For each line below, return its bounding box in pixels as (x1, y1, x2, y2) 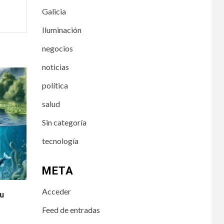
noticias (41, 61, 69, 71)
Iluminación (41, 24, 81, 34)
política (41, 80, 68, 90)
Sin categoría (41, 117, 86, 127)
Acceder (41, 186, 71, 196)
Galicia (41, 6, 66, 16)
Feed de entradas (41, 204, 100, 214)
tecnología (41, 135, 78, 145)
